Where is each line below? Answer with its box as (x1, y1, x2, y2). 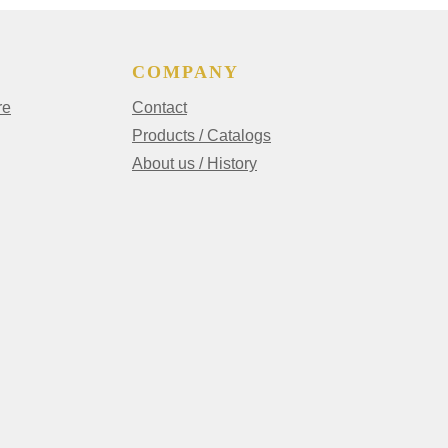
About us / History (132, 155, 257, 173)
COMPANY (132, 62, 239, 83)
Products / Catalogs (132, 127, 271, 145)
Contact (132, 99, 187, 117)
